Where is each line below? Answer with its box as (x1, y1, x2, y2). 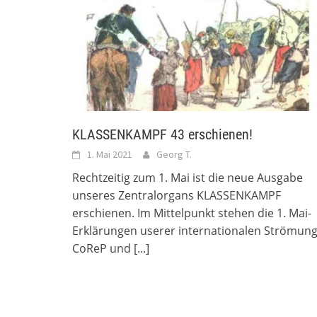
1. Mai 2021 (87, 148, 132, 161)
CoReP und (72, 241, 134, 257)
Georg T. (156, 148, 192, 161)
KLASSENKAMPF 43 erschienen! (72, 126, 253, 144)
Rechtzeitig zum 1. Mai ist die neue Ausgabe (72, 170, 303, 186)
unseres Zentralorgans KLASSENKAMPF (72, 188, 281, 204)
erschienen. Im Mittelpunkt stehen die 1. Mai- (72, 205, 311, 221)
